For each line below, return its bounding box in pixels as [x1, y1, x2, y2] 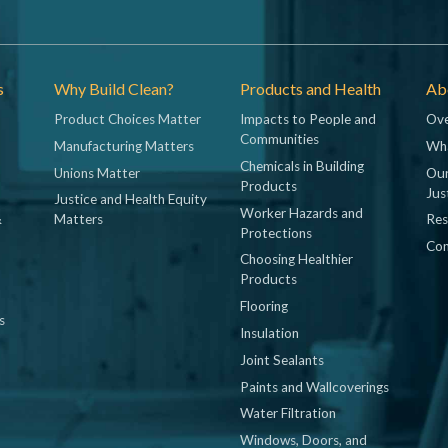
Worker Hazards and [240, 204, 363, 221]
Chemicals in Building [240, 157, 364, 174]
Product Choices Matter [54, 110, 201, 127]
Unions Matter [54, 164, 140, 181]
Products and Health [240, 78, 381, 98]
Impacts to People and [240, 110, 376, 127]
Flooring [240, 298, 288, 315]
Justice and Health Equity [54, 191, 207, 208]
